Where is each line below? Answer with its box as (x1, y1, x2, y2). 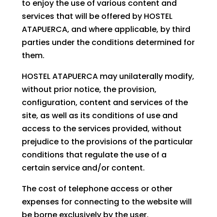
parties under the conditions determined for (21, 37, 195, 48)
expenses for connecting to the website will (21, 196, 192, 208)
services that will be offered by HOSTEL (21, 11, 172, 22)
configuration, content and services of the (21, 97, 188, 108)
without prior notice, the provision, (21, 84, 156, 95)
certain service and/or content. (21, 162, 145, 174)
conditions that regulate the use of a (21, 149, 167, 161)
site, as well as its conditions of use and (21, 110, 178, 122)
